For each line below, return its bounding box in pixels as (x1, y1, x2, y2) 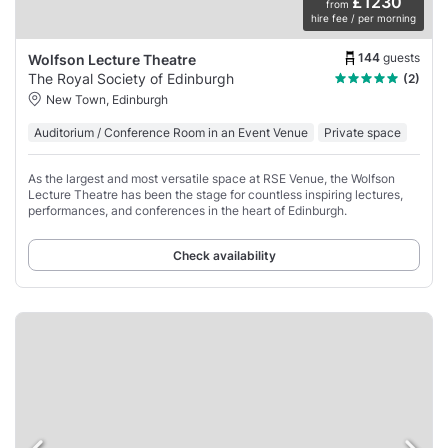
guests (383, 50, 420, 66)
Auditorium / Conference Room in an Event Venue (34, 124, 308, 140)
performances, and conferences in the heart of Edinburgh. (28, 202, 347, 218)
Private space (324, 124, 401, 140)
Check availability (172, 247, 276, 263)
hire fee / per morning (311, 11, 416, 24)
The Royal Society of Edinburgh (28, 69, 234, 87)
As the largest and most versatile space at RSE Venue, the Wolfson (28, 170, 395, 186)
